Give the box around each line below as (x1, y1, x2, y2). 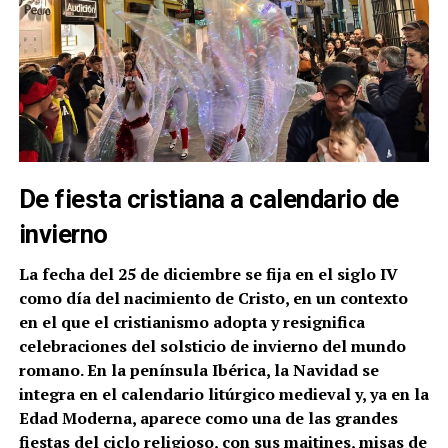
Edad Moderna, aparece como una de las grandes (18, 407, 398, 430)
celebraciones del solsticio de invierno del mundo (18, 335, 406, 358)
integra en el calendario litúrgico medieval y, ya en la (18, 383, 429, 406)
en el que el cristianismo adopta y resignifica (18, 311, 365, 334)
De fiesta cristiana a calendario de (18, 184, 399, 215)
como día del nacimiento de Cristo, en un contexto (18, 287, 408, 310)
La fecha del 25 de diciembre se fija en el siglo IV (18, 263, 398, 286)
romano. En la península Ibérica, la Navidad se (18, 359, 379, 382)
